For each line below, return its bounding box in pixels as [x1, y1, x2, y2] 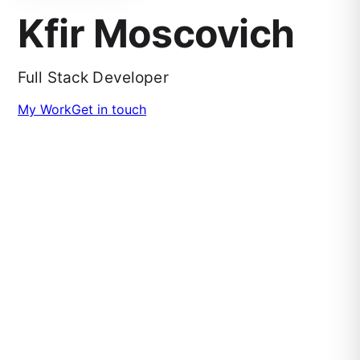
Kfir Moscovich [18, 9, 295, 57]
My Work [18, 100, 72, 117]
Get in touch [72, 100, 146, 117]
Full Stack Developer [18, 67, 169, 87]
